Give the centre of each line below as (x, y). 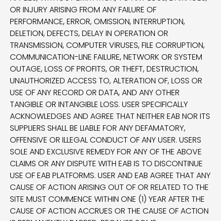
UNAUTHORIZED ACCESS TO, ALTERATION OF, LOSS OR (106, 81)
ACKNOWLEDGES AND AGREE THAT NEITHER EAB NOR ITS (110, 116)
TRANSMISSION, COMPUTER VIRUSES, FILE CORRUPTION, (107, 45)
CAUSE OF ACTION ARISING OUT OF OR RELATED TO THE (109, 187)
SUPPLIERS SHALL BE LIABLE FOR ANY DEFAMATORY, (98, 128)
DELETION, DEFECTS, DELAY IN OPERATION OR (89, 33)
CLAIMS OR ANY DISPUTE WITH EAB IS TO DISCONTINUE (106, 164)
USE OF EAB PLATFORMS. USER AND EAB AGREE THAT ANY (110, 175)
